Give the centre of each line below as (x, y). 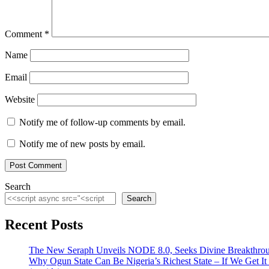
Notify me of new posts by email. (82, 144)
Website (20, 100)
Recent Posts (44, 225)
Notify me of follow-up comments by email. (102, 122)
